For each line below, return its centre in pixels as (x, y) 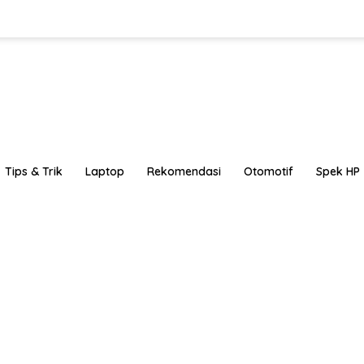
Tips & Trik (34, 171)
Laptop (105, 171)
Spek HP (338, 171)
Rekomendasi (184, 171)
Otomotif (269, 171)
